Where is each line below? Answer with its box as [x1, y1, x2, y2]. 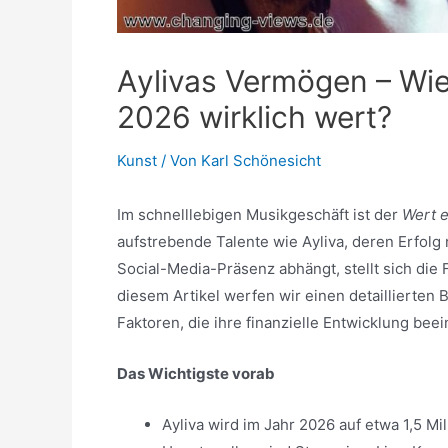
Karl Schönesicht [201, 151, 321, 170]
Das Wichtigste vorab [117, 364, 275, 383]
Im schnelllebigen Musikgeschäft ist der [117, 205, 402, 224]
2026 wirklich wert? [117, 99, 392, 135]
